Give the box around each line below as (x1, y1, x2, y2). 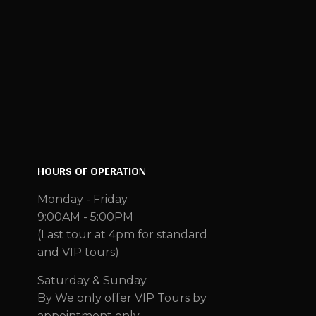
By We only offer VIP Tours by (37, 291, 207, 305)
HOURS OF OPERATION (37, 159, 146, 181)
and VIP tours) (37, 245, 119, 259)
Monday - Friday (37, 192, 128, 206)
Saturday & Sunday (37, 273, 147, 287)
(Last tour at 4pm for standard (37, 227, 207, 241)
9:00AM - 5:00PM (37, 209, 133, 224)
